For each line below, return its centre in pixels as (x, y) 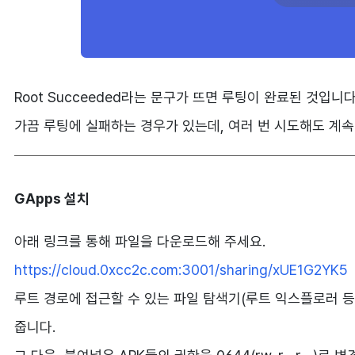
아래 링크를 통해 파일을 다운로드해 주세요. (140, 241)
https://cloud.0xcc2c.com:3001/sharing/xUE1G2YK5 (181, 270)
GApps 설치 (52, 198)
